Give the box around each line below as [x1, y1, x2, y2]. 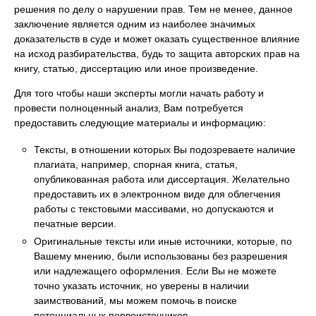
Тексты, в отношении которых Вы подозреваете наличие [34, 143, 296, 157]
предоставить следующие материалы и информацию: [14, 116, 266, 129]
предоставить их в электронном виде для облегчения [34, 188, 281, 201]
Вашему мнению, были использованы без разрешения [34, 249, 288, 262]
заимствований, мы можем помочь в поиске [34, 293, 237, 307]
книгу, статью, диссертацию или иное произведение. [14, 61, 258, 75]
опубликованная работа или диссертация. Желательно [34, 173, 290, 186]
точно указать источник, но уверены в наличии [34, 279, 249, 292]
